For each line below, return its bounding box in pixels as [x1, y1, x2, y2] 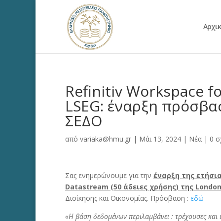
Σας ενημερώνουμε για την [65, 171, 153, 180]
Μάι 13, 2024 [139, 134, 181, 144]
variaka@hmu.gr [80, 134, 131, 144]
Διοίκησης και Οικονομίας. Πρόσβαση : [65, 193, 190, 203]
